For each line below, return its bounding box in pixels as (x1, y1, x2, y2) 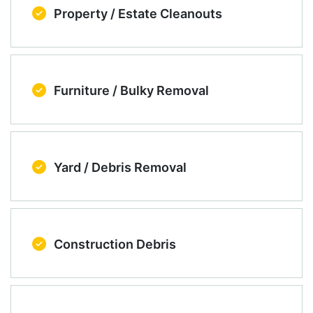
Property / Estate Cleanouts (51, 6, 222, 22)
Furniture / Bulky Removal (51, 83, 209, 99)
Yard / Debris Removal (51, 160, 187, 175)
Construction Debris (51, 237, 176, 252)
